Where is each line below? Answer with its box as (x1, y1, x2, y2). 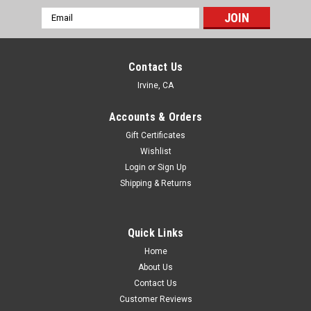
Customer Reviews (119, 294, 192, 304)
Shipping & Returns (119, 178, 192, 188)
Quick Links (127, 226, 184, 239)
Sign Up (158, 162, 187, 172)
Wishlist (140, 146, 171, 156)
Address (41, 22, 78, 34)
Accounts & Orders (108, 110, 203, 124)
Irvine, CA (137, 80, 174, 90)
